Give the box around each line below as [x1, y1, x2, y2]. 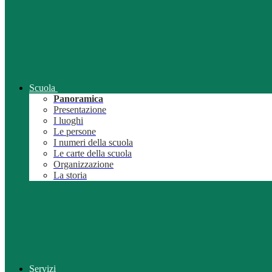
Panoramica [53, 93, 103, 104]
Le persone [53, 126, 96, 137]
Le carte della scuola [53, 148, 132, 159]
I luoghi [53, 115, 83, 126]
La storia [53, 170, 87, 181]
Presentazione [53, 104, 106, 115]
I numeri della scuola [53, 137, 133, 148]
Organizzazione [53, 159, 114, 170]
